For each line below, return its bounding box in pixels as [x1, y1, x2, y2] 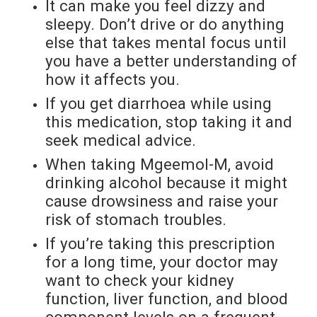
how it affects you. [45, 69, 180, 88]
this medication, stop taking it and [45, 112, 292, 131]
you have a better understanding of [45, 51, 297, 70]
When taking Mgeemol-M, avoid [45, 154, 274, 173]
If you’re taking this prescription [45, 234, 275, 253]
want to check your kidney [45, 270, 234, 289]
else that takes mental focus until [45, 33, 287, 52]
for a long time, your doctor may [45, 252, 278, 271]
